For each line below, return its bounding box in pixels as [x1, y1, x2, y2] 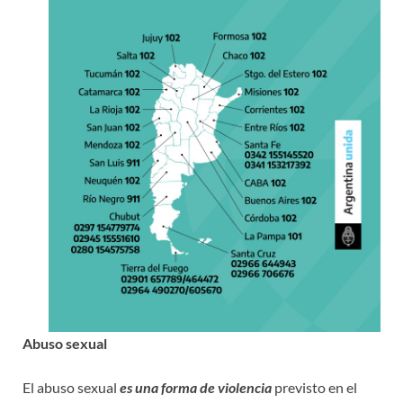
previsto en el [272, 378, 357, 396]
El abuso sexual [22, 378, 120, 396]
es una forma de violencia [120, 378, 272, 396]
